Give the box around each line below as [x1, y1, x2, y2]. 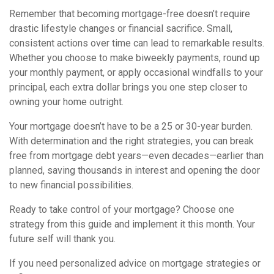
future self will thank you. [9, 233, 116, 245]
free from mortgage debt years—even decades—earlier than [9, 150, 264, 161]
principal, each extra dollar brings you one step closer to [9, 81, 248, 93]
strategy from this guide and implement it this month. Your [9, 218, 255, 230]
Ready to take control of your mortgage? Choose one [9, 204, 234, 215]
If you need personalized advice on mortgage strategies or [9, 257, 261, 269]
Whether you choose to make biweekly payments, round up [9, 52, 260, 64]
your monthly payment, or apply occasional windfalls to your [9, 67, 263, 78]
